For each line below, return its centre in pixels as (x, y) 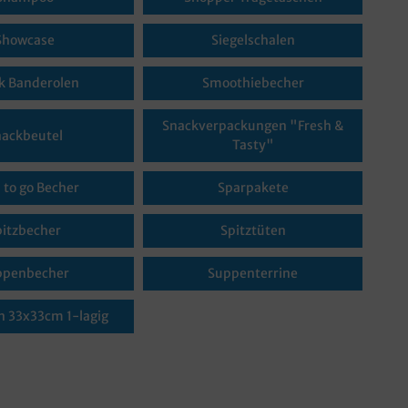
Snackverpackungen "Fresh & (253, 126)
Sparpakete (253, 188)
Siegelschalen (253, 40)
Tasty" (253, 145)
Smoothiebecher (253, 83)
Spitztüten (253, 230)
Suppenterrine (253, 273)
